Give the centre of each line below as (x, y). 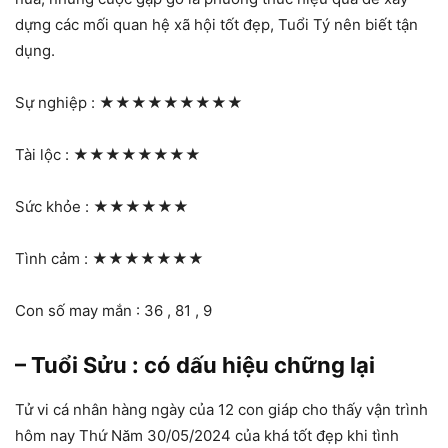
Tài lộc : (44, 154)
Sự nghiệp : (57, 102)
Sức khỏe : (54, 206)
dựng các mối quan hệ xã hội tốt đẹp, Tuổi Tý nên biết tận (216, 24)
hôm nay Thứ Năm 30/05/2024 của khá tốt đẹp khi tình (207, 435)
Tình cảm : (53, 258)
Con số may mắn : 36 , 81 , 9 (113, 310)
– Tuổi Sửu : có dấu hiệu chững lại (195, 364)
